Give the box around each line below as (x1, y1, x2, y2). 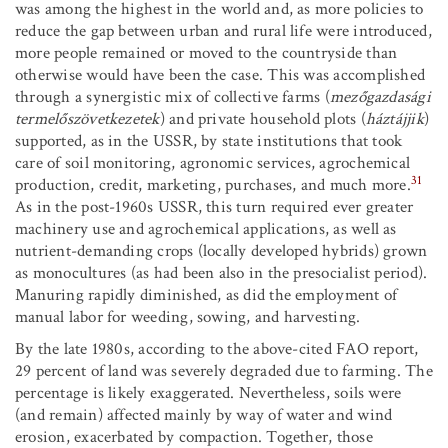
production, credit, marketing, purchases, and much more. (15, 174, 411, 197)
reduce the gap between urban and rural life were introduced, (15, 20, 432, 43)
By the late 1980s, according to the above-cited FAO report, (15, 338, 419, 361)
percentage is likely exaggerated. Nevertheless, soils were (15, 382, 402, 405)
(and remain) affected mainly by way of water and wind (15, 404, 393, 427)
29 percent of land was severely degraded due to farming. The (15, 360, 433, 383)
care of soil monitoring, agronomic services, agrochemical (15, 152, 411, 175)
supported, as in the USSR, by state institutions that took (15, 130, 403, 153)
